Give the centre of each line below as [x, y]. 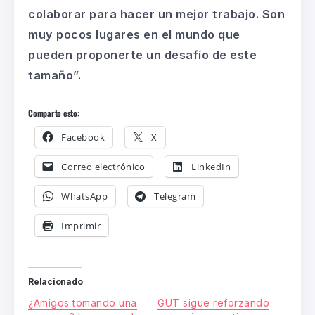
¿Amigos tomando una [83, 303]
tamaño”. [54, 75]
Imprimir [81, 225]
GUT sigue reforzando [213, 303]
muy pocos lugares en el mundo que [134, 34]
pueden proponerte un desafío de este [142, 54]
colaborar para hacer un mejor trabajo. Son [156, 14]
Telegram [175, 196]
